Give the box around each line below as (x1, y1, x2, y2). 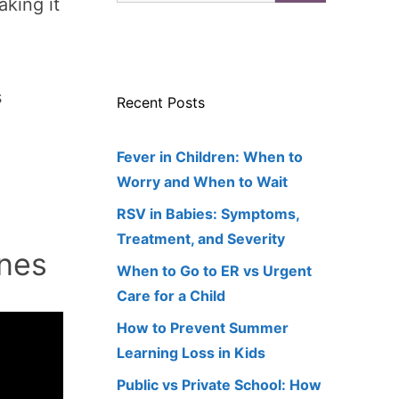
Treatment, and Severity (117, 230, 285, 248)
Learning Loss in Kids (117, 344, 265, 362)
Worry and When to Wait (117, 173, 288, 191)
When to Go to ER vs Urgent (117, 262, 312, 281)
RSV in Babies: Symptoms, (117, 205, 299, 224)
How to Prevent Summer (117, 319, 289, 338)
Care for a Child (117, 287, 225, 305)
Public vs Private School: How (117, 376, 322, 395)
